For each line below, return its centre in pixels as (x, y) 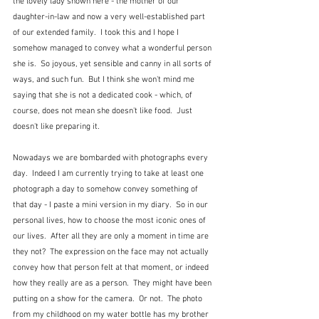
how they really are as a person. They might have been (113, 283)
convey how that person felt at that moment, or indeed (112, 267)
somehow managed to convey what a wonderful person (113, 48)
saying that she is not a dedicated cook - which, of (104, 95)
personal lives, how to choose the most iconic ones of (110, 220)
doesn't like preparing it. (56, 126)
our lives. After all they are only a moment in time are (112, 236)
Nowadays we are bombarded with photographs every (111, 158)
